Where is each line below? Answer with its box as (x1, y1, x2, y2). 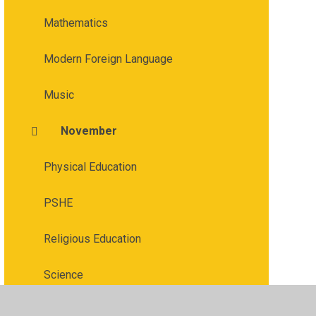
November (60, 124, 117, 138)
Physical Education (43, 160, 137, 174)
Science (43, 268, 83, 281)
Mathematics (43, 16, 108, 30)
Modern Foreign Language (43, 52, 173, 66)
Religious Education (43, 232, 141, 245)
